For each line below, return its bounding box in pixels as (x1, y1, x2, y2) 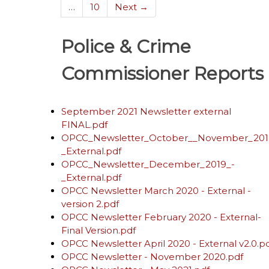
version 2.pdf (61, 198, 119, 210)
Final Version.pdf (61, 225, 136, 236)
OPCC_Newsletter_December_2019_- (61, 159, 235, 170)
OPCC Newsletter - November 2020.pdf (61, 251, 243, 262)
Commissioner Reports (61, 62, 264, 85)
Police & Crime (61, 35, 191, 58)
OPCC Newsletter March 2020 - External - (61, 185, 251, 196)
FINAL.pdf (61, 119, 107, 130)
